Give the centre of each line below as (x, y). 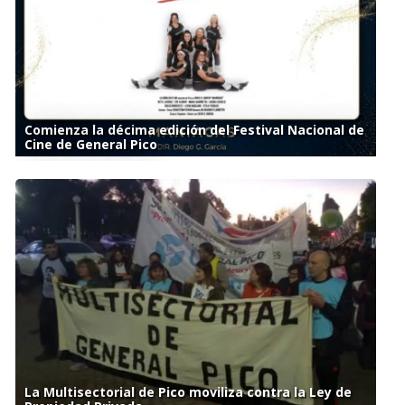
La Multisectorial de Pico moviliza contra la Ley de (188, 392)
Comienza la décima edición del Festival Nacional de (194, 130)
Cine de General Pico (90, 145)
